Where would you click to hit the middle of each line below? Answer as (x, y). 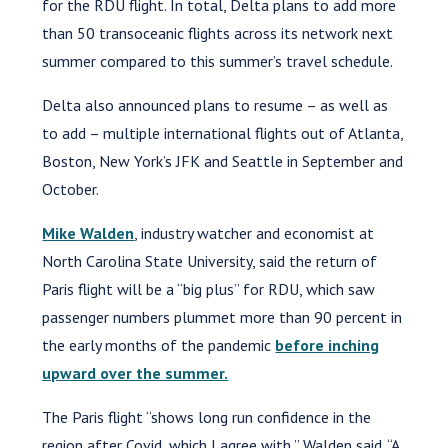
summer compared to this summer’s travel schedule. (218, 60)
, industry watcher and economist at (254, 232)
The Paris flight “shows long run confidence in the (207, 416)
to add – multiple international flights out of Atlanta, (223, 132)
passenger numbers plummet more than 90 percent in (222, 316)
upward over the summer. (135, 372)
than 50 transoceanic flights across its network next (218, 32)
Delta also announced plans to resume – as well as (215, 104)
